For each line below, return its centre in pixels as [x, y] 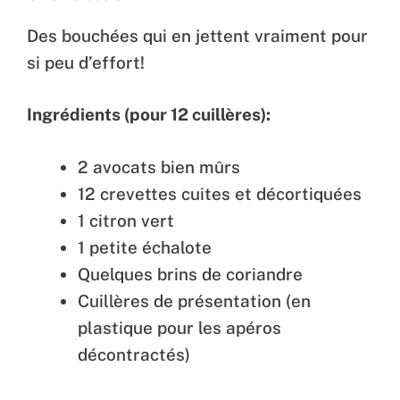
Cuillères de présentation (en [194, 300]
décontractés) [134, 354]
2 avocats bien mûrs [159, 167]
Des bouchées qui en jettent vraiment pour [197, 35]
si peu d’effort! [86, 62]
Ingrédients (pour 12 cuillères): [149, 115]
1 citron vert [126, 220]
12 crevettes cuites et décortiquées [220, 193]
